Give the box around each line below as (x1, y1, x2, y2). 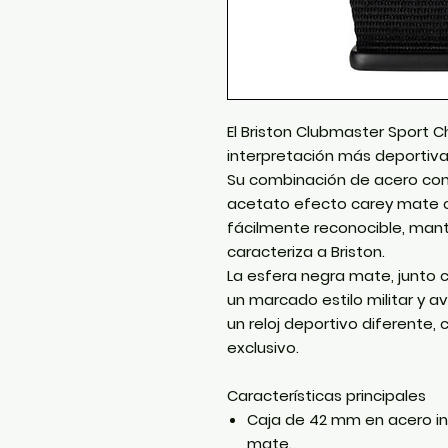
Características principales (227, 384, 426, 406)
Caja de (247, 408, 309, 430)
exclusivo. (227, 336, 299, 358)
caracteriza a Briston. (227, 240, 385, 262)
